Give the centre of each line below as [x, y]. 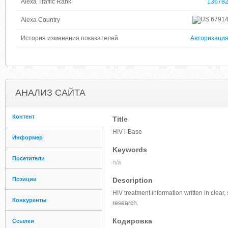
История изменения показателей [69, 38]
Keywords [130, 150]
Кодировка [132, 221]
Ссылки [23, 221]
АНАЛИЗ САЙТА [50, 93]
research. [125, 203]
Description [133, 180]
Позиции [24, 179]
